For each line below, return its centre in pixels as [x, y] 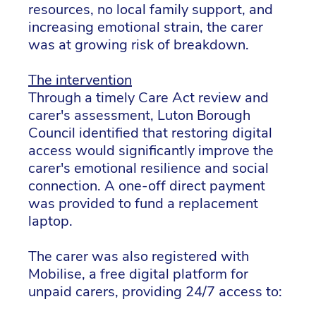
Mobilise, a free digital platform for [138, 274]
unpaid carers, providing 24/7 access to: [155, 292]
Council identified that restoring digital [150, 133]
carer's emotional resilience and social [148, 169]
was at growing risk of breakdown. [139, 45]
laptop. [50, 221]
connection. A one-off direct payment [147, 186]
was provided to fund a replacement [143, 204]
